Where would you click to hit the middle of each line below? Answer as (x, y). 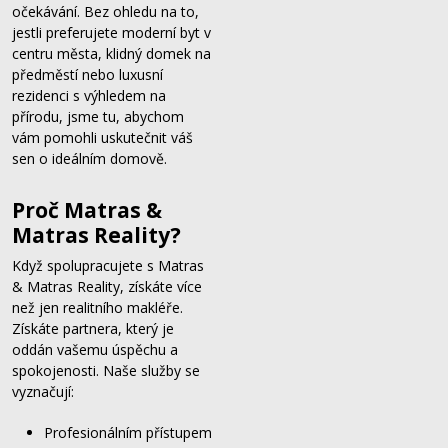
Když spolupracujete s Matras (108, 265)
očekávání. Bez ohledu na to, (105, 11)
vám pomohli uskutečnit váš (102, 137)
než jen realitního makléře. (97, 307)
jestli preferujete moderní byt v (111, 32)
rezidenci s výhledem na (89, 95)
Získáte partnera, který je (93, 328)
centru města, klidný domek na (111, 53)
